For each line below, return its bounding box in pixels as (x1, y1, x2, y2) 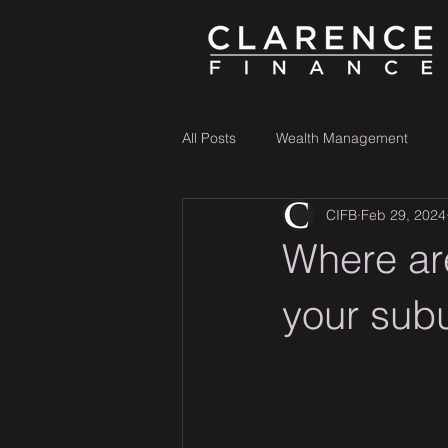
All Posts (182, 128, 236, 147)
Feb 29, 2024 (361, 205, 446, 224)
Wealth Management (276, 128, 408, 147)
